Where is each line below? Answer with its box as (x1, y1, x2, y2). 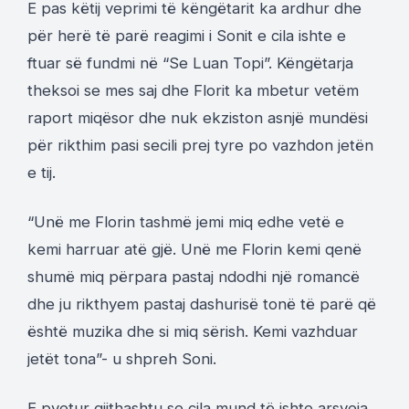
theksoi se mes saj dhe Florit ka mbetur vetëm (27, 80, 359, 100)
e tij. (27, 163, 56, 182)
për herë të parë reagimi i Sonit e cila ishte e (27, 26, 346, 45)
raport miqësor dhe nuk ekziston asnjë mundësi (27, 108, 368, 127)
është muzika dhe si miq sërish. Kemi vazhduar (27, 321, 358, 341)
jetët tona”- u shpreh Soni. (27, 349, 216, 368)
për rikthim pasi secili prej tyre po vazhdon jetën (27, 135, 373, 154)
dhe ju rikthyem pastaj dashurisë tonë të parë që (27, 294, 376, 313)
